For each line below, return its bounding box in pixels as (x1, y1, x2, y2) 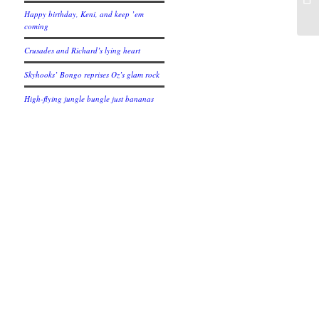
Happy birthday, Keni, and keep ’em (24, 9, 145, 19)
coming (24, 21, 49, 31)
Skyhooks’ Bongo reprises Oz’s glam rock (24, 69, 160, 80)
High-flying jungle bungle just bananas (24, 93, 155, 104)
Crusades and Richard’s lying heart (24, 45, 141, 56)
